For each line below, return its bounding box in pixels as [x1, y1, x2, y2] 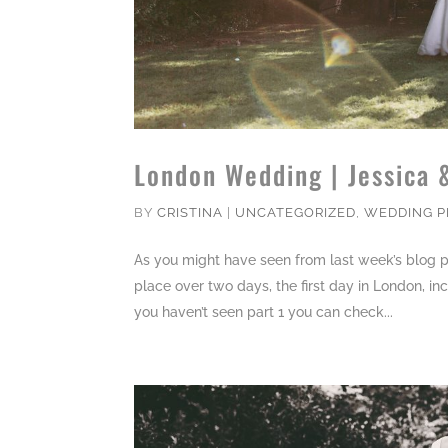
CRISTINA [157, 205, 224, 221]
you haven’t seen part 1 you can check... [134, 304, 394, 321]
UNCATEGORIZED [235, 205, 357, 221]
